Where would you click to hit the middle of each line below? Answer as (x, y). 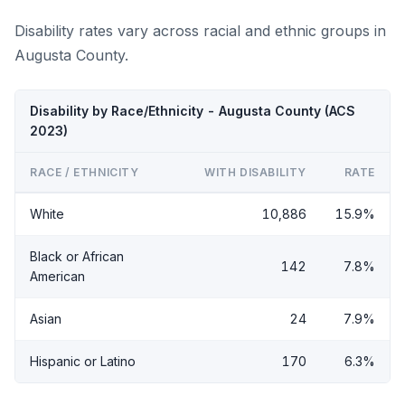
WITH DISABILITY (255, 172)
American (57, 276)
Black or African (77, 256)
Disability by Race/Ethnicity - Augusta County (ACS (193, 110)
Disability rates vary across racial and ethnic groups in (200, 30)
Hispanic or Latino (83, 361)
